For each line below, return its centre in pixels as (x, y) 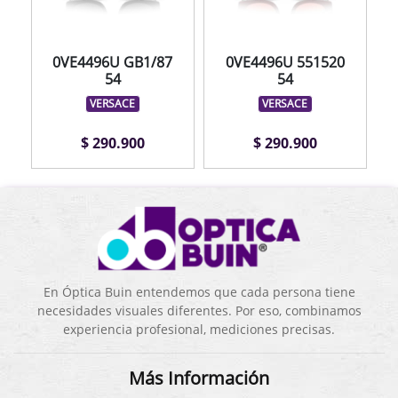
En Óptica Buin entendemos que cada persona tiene (199, 292)
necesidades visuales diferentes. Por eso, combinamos (199, 311)
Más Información (199, 378)
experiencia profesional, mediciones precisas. (199, 330)
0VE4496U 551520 (285, 63)
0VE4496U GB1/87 (113, 63)
